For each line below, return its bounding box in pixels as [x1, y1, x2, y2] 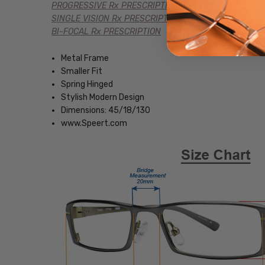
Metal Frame [61, 53, 109, 63]
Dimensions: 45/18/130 [61, 105, 151, 115]
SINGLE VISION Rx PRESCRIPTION [51, 14, 182, 24]
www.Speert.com [61, 118, 128, 128]
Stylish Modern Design [61, 92, 145, 102]
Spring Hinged [61, 79, 114, 89]
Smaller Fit [61, 66, 103, 76]
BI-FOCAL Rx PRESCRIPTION [51, 27, 161, 37]
